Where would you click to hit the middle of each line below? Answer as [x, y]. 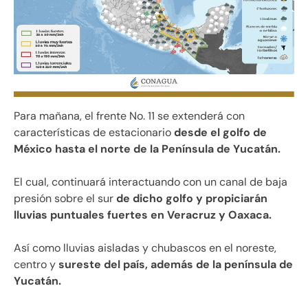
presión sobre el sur [65, 199]
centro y [35, 265]
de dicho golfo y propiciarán [192, 199]
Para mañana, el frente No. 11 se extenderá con [129, 116]
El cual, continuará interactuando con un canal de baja [151, 182]
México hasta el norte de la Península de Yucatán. [147, 149]
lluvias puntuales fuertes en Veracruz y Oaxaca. [143, 215]
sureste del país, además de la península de [174, 265]
